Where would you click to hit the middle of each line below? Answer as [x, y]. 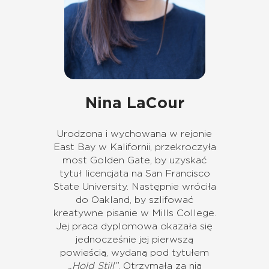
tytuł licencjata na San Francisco [134, 174]
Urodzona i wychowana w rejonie [134, 134]
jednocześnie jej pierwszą [134, 240]
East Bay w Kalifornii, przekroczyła [134, 147]
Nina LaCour [134, 103]
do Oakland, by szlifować [134, 200]
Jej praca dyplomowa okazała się [134, 227]
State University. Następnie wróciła [134, 187]
